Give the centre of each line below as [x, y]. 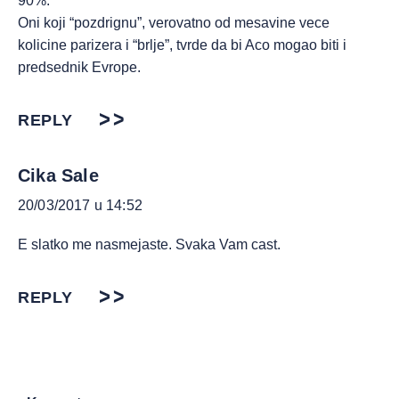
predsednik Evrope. [79, 67]
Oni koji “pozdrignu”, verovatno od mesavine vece [174, 23]
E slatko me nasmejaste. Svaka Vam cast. [149, 244]
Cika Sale [58, 175]
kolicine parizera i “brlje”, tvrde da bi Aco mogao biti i [182, 45]
